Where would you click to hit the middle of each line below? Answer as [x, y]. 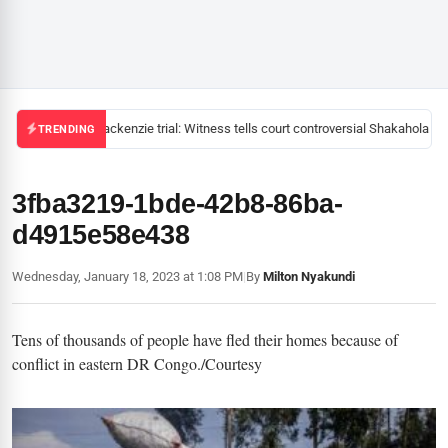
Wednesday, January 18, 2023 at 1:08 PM [127, 276]
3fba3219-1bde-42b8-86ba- [177, 204]
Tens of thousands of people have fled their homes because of [205, 339]
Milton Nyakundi [309, 276]
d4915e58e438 [101, 235]
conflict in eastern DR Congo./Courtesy [137, 363]
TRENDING [66, 129]
